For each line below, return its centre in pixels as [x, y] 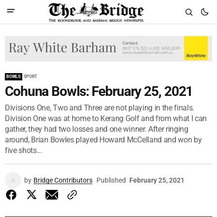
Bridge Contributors [63, 180]
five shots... [23, 150]
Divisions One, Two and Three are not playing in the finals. [100, 108]
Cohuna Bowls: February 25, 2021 [99, 91]
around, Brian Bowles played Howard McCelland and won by [103, 139]
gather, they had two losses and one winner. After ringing [97, 129]
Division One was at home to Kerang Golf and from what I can [106, 118]
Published [111, 180]
